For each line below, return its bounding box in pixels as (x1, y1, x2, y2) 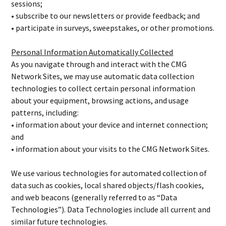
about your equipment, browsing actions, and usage (11, 95, 189, 105)
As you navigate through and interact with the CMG (11, 59, 187, 69)
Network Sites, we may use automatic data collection (11, 71, 195, 81)
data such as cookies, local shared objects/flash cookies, (11, 180, 204, 190)
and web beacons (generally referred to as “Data (11, 192, 178, 202)
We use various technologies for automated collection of (11, 168, 207, 178)
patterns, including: (11, 107, 79, 118)
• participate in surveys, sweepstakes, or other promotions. (11, 23, 215, 33)
